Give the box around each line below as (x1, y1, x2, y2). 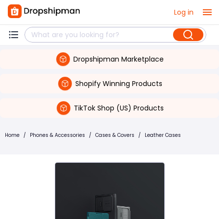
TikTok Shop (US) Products (73, 103, 164, 113)
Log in (174, 7, 194, 17)
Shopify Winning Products (75, 78, 162, 88)
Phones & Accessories (30, 131, 85, 139)
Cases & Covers (95, 131, 134, 139)
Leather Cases (145, 131, 181, 139)
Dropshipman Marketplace (73, 54, 164, 64)
